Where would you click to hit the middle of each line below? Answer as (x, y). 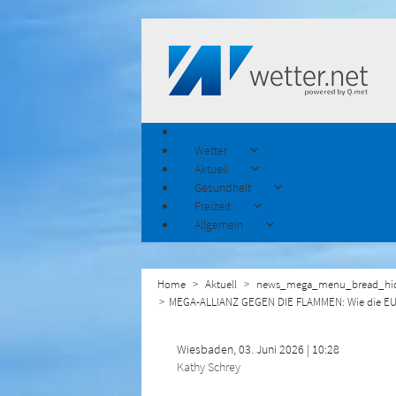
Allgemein (219, 225)
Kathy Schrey (209, 367)
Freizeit (213, 206)
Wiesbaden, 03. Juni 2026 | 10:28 (258, 349)
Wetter (211, 150)
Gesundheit (223, 187)
